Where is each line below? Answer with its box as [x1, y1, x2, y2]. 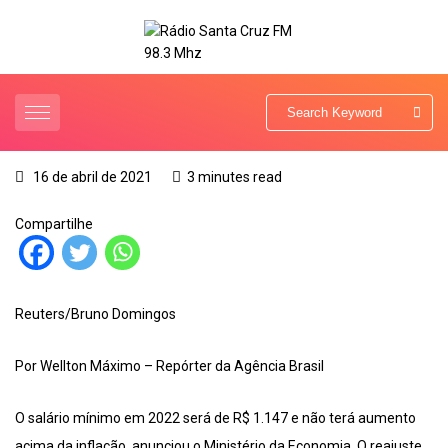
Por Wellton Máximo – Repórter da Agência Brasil [15, 358, 324, 375]
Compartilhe [15, 216, 93, 233]
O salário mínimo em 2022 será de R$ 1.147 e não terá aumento [15, 410, 416, 427]
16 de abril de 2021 [30, 169, 152, 186]
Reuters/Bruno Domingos [15, 306, 176, 323]
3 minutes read [187, 169, 282, 186]
